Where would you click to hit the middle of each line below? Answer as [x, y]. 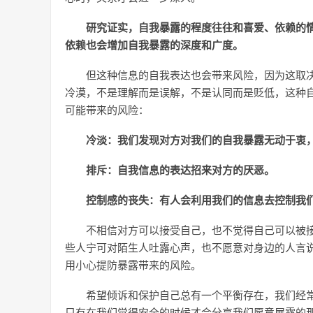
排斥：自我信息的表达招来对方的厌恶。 [180, 170]
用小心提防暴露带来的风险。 [133, 265]
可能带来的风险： [107, 110]
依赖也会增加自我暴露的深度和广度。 [154, 45]
